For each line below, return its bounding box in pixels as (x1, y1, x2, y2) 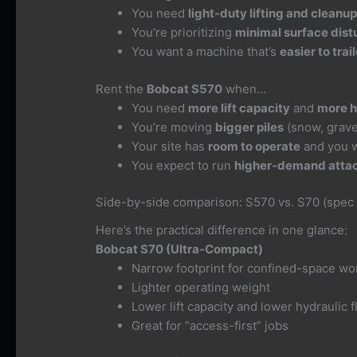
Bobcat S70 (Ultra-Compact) (96, 241, 264, 257)
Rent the (96, 80, 147, 96)
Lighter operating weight (131, 279, 271, 295)
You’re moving (131, 119, 216, 135)
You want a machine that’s (131, 44, 280, 60)
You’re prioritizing (131, 25, 236, 41)
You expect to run (131, 157, 235, 173)
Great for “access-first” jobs (131, 317, 289, 333)
